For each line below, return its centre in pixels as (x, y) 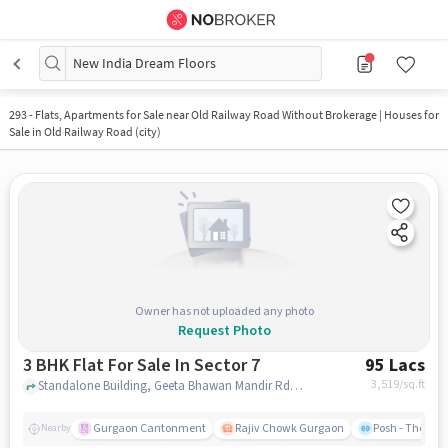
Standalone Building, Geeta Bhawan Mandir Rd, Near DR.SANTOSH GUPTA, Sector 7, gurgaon (296, 386)
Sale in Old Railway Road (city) (84, 131)
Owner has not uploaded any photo (224, 311)
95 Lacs (395, 365)
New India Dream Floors (144, 63)
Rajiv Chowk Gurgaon (289, 428)
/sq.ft (412, 384)
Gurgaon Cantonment (149, 428)
